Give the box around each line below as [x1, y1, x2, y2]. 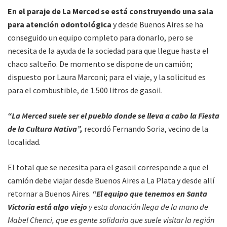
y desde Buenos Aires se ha [111, 19, 203, 30]
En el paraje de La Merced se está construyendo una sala [8, 6, 213, 17]
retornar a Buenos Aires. [8, 188, 91, 199]
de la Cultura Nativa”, [8, 124, 83, 134]
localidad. [8, 137, 41, 147]
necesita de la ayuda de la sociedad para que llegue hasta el [8, 46, 209, 56]
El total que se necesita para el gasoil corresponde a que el [8, 162, 209, 173]
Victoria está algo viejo [8, 202, 87, 212]
